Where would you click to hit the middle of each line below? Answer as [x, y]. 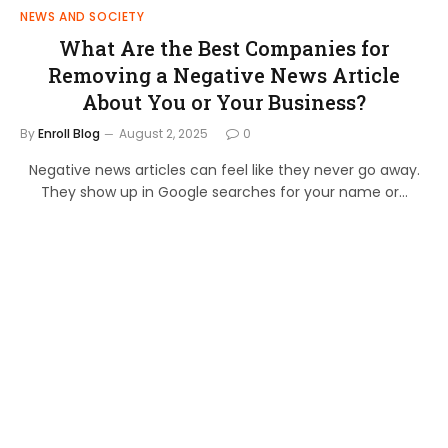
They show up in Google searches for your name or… [224, 191]
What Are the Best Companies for [224, 47]
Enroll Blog [69, 133]
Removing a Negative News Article [224, 74]
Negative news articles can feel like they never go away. [224, 169]
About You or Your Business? [224, 101]
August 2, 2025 [163, 133]
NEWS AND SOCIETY [82, 16]
